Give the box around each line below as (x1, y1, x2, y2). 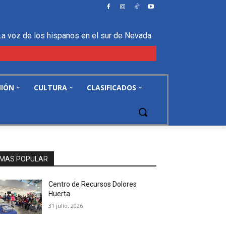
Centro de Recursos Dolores (48, 180, 137, 189)
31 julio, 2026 (48, 202, 83, 210)
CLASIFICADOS (87, 83, 136, 93)
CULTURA (34, 83, 67, 93)
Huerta (48, 190, 71, 198)
